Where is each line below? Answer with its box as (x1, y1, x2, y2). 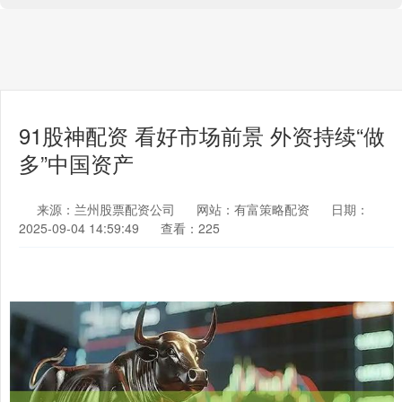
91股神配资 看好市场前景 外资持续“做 (19, 120, 385, 151)
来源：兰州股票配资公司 (37, 200, 179, 218)
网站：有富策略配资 (197, 200, 310, 218)
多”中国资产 (19, 148, 134, 179)
